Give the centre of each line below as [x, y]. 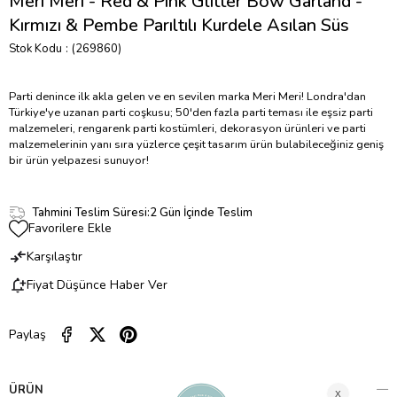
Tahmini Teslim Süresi [89, 212]
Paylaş [27, 334]
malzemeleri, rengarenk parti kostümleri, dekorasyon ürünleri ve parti [187, 129]
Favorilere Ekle [70, 229]
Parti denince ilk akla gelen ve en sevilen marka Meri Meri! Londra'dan [187, 97]
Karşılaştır [54, 257]
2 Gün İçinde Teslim [201, 212]
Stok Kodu [35, 49]
